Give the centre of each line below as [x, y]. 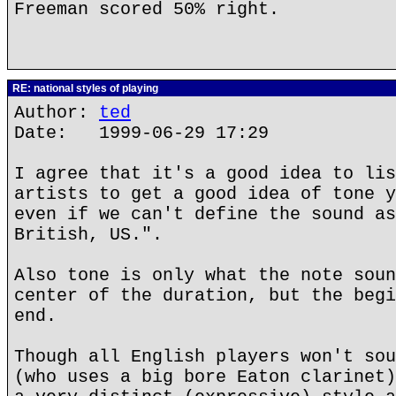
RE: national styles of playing [84, 88]
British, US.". [88, 235]
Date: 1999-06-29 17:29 [141, 133]
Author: [57, 113]
